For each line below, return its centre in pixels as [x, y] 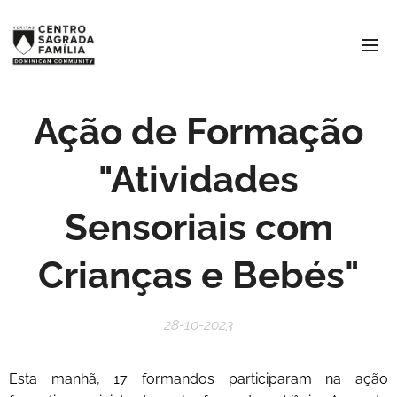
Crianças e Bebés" [198, 275]
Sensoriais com [198, 227]
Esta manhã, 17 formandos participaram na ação [198, 379]
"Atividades [198, 179]
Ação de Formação [198, 132]
